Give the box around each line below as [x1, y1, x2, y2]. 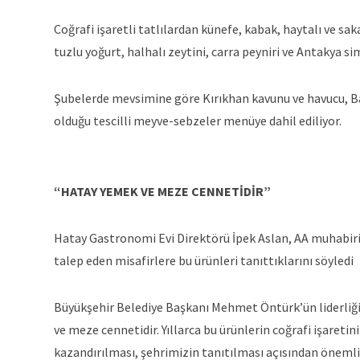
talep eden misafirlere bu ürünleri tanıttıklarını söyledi [54, 252, 354, 268]
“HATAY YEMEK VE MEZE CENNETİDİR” [54, 183, 271, 199]
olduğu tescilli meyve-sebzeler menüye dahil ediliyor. [54, 112, 342, 129]
